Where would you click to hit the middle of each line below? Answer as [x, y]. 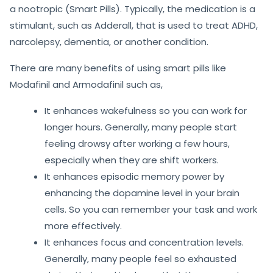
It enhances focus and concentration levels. [144, 242]
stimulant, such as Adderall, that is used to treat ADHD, [134, 25]
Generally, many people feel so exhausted [140, 258]
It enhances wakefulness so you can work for [146, 110]
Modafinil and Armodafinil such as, [86, 84]
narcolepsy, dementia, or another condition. [109, 41]
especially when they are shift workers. [132, 160]
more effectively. [83, 225]
